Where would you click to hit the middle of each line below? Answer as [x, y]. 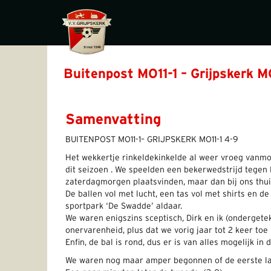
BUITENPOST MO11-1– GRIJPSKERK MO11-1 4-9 [152, 140]
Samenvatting [113, 120]
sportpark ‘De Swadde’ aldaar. [124, 206]
